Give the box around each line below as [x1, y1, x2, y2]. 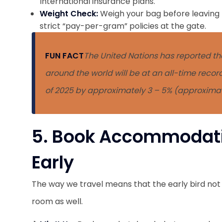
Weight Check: [40, 8, 100, 19]
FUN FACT [45, 50, 84, 61]
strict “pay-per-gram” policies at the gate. [40, 20, 210, 32]
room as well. [32, 196, 83, 207]
